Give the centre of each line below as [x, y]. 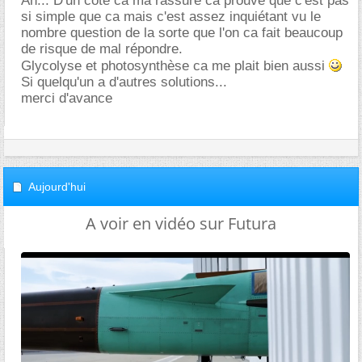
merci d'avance [67, 98]
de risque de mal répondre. [102, 49]
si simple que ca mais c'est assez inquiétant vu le [171, 17]
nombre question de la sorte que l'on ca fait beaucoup [182, 33]
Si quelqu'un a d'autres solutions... [124, 82]
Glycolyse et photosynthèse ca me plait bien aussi [175, 66]
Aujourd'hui [57, 187]
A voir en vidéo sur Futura [181, 223]
